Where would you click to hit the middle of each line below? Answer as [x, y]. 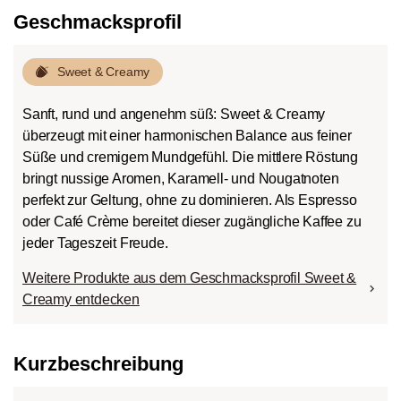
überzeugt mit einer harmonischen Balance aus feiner [187, 135]
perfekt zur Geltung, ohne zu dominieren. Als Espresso [190, 200]
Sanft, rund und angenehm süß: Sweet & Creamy [174, 114]
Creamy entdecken [81, 299]
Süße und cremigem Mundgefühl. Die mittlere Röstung [190, 157]
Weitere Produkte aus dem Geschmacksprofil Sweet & [190, 277]
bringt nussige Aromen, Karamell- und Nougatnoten [181, 178]
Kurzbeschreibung [98, 363]
